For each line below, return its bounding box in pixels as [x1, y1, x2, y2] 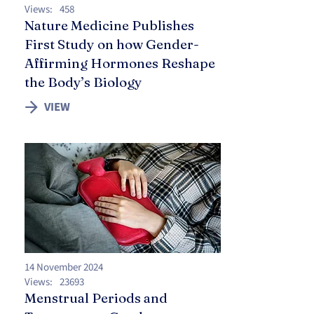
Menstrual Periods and [25, 289, 168, 306]
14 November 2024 [25, 260, 103, 275]
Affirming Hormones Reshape [25, 55, 215, 71]
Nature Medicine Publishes [25, 17, 194, 34]
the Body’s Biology [25, 74, 142, 90]
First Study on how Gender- [25, 36, 199, 53]
